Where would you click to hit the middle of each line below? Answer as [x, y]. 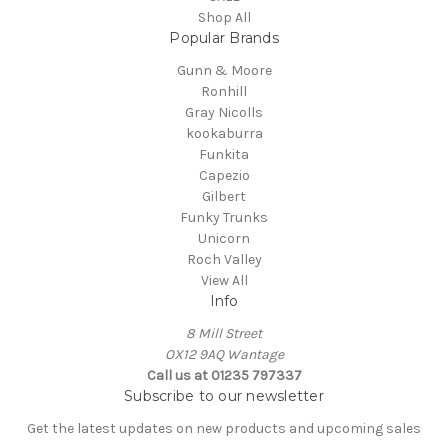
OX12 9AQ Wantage [224, 355]
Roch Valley [224, 260]
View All [224, 281]
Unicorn [224, 239]
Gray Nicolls [224, 113]
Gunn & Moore [224, 71]
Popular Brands [224, 38]
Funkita [224, 155]
